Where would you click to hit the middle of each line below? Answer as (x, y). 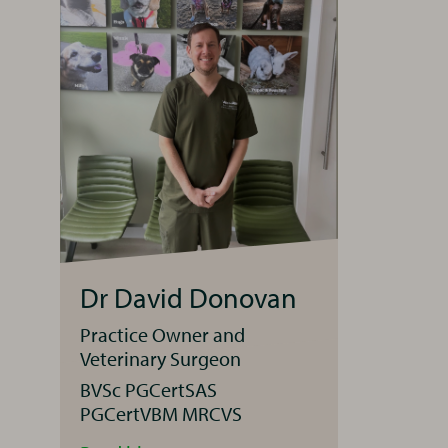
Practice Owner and (162, 335)
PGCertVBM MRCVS (161, 414)
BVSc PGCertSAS (148, 390)
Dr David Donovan (188, 298)
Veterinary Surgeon (160, 359)
